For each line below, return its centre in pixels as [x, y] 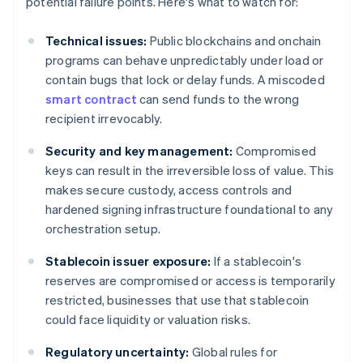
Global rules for [233, 352]
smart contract [91, 99]
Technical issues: [96, 41]
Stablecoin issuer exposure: [128, 261]
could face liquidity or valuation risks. [148, 320]
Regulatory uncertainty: [117, 352]
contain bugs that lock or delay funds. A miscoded [185, 80]
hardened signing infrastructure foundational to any [190, 209]
